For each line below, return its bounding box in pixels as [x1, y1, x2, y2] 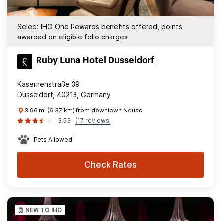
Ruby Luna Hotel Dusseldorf [36, 56, 154, 65]
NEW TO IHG [25, 206, 62, 214]
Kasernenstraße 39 [17, 80, 80, 88]
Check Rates [84, 160, 137, 170]
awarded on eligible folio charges [17, 33, 128, 41]
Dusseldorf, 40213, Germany [17, 90, 110, 99]
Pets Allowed [34, 136, 72, 143]
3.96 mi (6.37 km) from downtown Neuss [24, 107, 142, 114]
